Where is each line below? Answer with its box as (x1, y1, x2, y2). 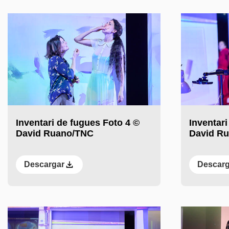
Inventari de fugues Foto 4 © (16, 118, 140, 128)
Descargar (24, 160, 64, 169)
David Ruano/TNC (16, 128, 94, 139)
